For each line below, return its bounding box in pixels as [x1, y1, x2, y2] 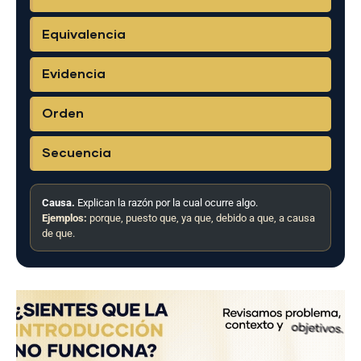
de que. [41, 226, 75, 239]
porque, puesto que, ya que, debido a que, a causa [86, 211, 315, 224]
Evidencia [42, 68, 106, 81]
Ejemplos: [41, 211, 87, 224]
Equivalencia [42, 27, 127, 41]
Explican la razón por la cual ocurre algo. [74, 196, 258, 209]
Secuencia [42, 147, 112, 160]
